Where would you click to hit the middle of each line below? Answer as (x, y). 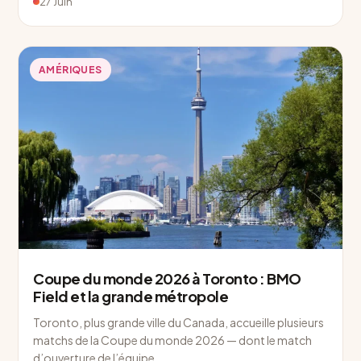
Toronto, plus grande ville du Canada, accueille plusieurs (178, 323)
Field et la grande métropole (131, 297)
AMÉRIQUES (71, 69)
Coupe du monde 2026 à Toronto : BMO (167, 279)
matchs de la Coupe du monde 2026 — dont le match (172, 340)
